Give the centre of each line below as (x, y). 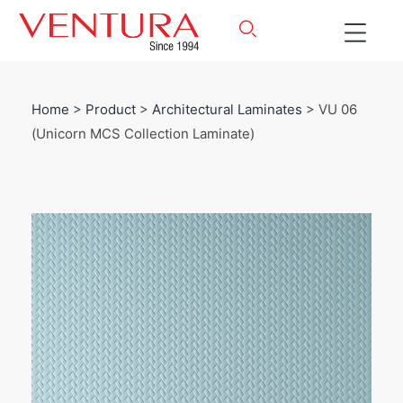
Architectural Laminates (227, 109)
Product (111, 109)
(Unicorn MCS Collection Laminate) (143, 134)
